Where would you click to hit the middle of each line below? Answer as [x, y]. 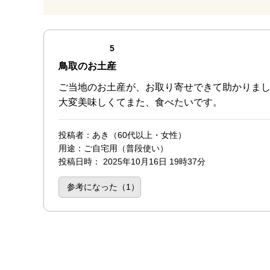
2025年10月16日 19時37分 [153, 161]
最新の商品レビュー [86, 36]
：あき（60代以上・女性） [135, 135]
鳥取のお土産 [87, 66]
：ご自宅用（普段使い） [122, 148]
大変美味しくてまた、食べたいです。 [140, 102]
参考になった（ [96, 187]
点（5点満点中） [146, 47]
